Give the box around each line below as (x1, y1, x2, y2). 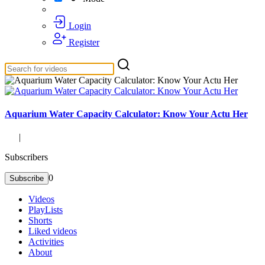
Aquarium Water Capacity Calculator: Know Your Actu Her (5, 108, 248, 119)
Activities (28, 237, 64, 247)
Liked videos (28, 226, 77, 237)
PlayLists (28, 205, 63, 215)
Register (66, 37, 99, 47)
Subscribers (5, 152, 48, 163)
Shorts (28, 215, 52, 226)
